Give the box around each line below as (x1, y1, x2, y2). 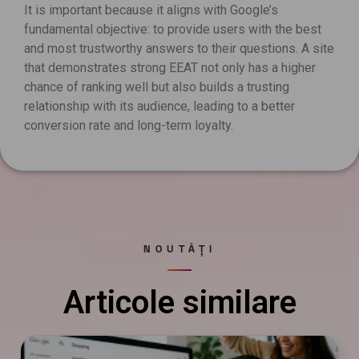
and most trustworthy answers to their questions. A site (24, 40, 334, 56)
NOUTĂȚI (143, 242, 216, 256)
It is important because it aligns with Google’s (24, 2, 278, 18)
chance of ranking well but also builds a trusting (24, 79, 289, 95)
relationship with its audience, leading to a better (24, 98, 295, 114)
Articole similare (63, 284, 296, 322)
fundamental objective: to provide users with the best (24, 21, 321, 37)
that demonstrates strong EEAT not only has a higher (24, 59, 316, 75)
